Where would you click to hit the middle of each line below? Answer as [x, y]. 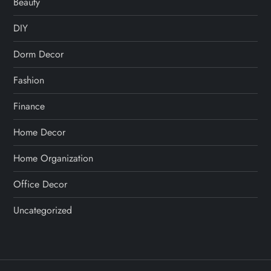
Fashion [29, 80]
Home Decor [40, 132]
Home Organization [54, 158]
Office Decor [41, 184]
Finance [29, 106]
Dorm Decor [39, 54]
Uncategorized [43, 210]
